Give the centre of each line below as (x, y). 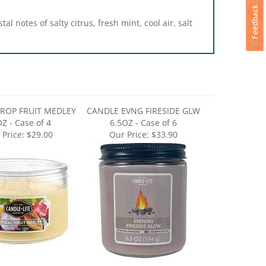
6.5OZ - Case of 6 (143, 107)
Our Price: (129, 118)
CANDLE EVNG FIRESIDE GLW (143, 95)
